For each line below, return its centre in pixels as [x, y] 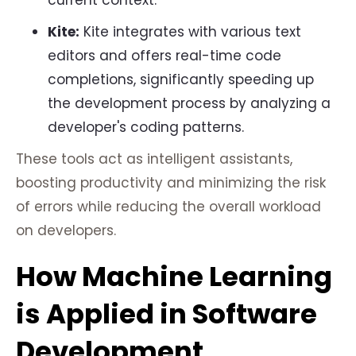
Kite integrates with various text [190, 32]
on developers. [66, 231]
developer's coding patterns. [146, 128]
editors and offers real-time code [164, 56]
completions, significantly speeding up [181, 80]
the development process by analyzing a [189, 104]
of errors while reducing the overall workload [168, 207]
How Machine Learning [174, 277]
